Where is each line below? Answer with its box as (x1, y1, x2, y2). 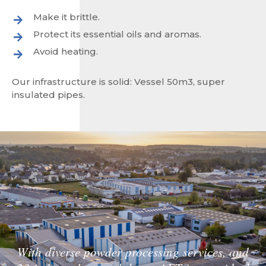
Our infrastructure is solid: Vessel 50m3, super (12, 76, 225, 88)
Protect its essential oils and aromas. (33, 28, 202, 40)
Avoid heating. (33, 46, 99, 58)
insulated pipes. (12, 89, 85, 101)
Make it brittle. (33, 11, 100, 23)
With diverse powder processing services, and (17, 243, 249, 260)
